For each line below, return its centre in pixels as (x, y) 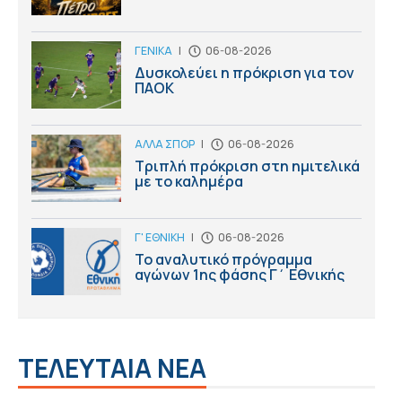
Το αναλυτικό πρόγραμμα (223, 259)
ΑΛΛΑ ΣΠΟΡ (165, 144)
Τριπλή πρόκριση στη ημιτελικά (247, 166)
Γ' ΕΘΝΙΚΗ (160, 237)
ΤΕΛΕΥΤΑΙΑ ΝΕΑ (112, 367)
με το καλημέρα (189, 181)
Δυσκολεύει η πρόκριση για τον (245, 72)
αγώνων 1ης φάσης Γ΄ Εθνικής (240, 274)
